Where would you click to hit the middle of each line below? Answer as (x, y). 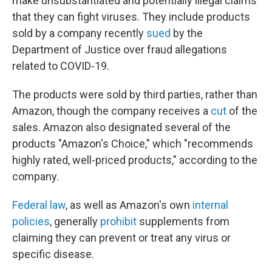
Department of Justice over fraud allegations (120, 49)
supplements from (183, 221)
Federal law (39, 205)
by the (187, 33)
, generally (75, 221)
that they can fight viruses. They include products (131, 17)
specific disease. (53, 254)
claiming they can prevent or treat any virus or (121, 238)
